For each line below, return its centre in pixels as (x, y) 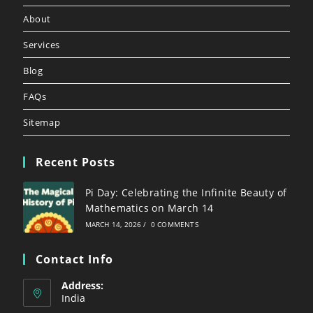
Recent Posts (75, 162)
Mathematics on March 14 (149, 208)
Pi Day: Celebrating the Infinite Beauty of (186, 193)
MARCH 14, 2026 (113, 225)
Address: (82, 286)
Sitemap (42, 122)
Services (41, 44)
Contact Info (74, 260)
